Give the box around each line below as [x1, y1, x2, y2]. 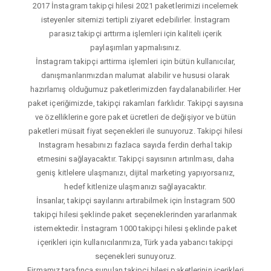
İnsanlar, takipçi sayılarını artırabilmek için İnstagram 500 [36, 195, 235, 205]
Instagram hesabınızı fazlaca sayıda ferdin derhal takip [38, 140, 233, 149]
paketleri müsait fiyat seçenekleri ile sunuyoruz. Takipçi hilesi [28, 126, 243, 135]
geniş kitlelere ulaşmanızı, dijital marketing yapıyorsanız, [36, 168, 235, 177]
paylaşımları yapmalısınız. [90, 42, 181, 52]
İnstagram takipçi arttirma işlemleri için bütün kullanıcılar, [35, 56, 236, 66]
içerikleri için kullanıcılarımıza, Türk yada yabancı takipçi [38, 237, 233, 247]
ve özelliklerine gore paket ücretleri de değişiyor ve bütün [35, 112, 236, 122]
